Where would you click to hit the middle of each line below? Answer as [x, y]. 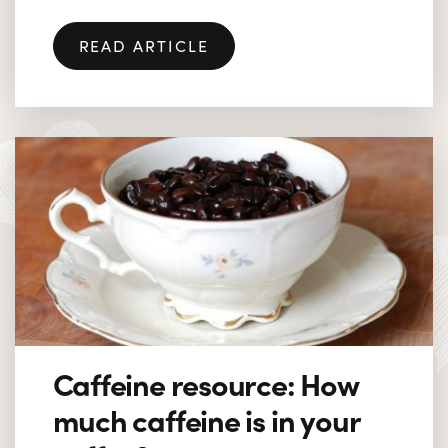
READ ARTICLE [143, 45]
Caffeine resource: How [205, 382]
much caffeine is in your [206, 418]
